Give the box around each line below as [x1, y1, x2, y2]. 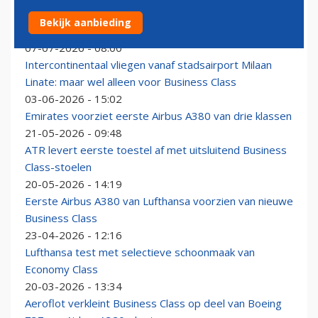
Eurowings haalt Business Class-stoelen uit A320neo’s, [25, 6, 291, 21]
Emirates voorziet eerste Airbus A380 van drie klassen [25, 109, 292, 124]
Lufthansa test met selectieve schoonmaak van [25, 245, 255, 260]
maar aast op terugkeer [25, 23, 141, 38]
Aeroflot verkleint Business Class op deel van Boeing [25, 296, 282, 311]
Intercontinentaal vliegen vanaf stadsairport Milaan [25, 57, 272, 72]
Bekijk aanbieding [40, 16, 131, 29]
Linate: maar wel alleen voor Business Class [25, 75, 236, 89]
